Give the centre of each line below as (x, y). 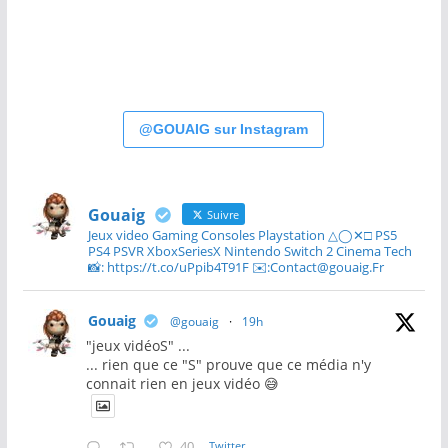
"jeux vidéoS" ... (137, 345)
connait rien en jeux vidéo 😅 (182, 383)
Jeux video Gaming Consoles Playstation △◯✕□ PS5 (242, 234)
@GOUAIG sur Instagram (224, 128)
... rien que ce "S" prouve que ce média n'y (228, 364)
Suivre (221, 214)
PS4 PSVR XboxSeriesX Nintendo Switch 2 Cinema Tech (249, 250)
